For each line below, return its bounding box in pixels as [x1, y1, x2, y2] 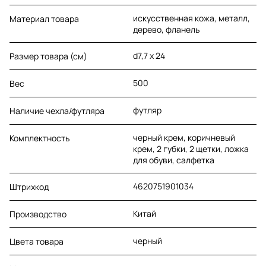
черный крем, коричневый [133, 131, 235, 143]
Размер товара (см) [9, 50, 87, 62]
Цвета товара [9, 235, 64, 247]
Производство [9, 208, 66, 220]
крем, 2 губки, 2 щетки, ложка [133, 142, 249, 154]
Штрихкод [9, 180, 49, 192]
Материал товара [9, 12, 79, 24]
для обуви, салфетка [133, 154, 214, 166]
